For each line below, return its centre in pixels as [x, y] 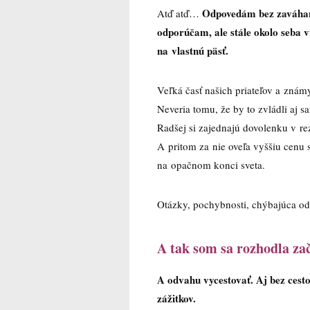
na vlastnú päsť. [194, 50]
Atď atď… [180, 13]
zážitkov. [176, 298]
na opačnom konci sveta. [211, 164]
